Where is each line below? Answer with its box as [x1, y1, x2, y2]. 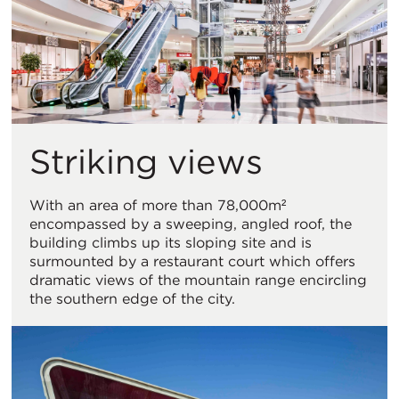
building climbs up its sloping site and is [29, 234, 312, 252]
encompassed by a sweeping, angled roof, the [29, 216, 352, 233]
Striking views [29, 142, 263, 183]
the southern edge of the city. [29, 290, 240, 308]
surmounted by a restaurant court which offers [29, 253, 355, 271]
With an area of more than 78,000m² [29, 197, 286, 215]
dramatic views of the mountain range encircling [29, 272, 367, 289]
